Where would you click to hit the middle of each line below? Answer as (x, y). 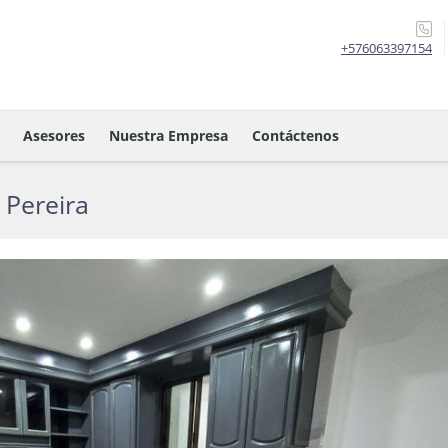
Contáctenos (295, 135)
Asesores (54, 135)
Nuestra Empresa (168, 135)
